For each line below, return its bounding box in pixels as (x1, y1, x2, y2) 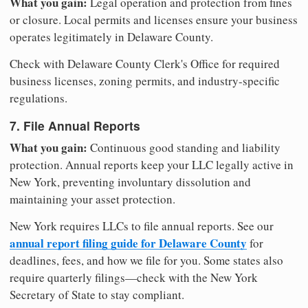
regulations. (10, 89, 67, 106)
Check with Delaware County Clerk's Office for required (10, 55, 280, 71)
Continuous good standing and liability (87, 140, 280, 156)
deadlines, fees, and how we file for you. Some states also (10, 252, 283, 269)
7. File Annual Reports (10, 117, 140, 135)
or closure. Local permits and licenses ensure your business (10, 11, 298, 27)
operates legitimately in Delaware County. (10, 28, 213, 45)
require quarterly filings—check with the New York (10, 269, 258, 286)
